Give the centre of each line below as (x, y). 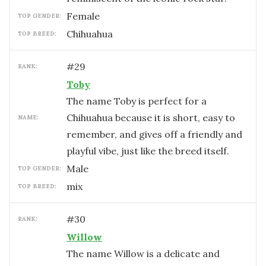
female (86, 16)
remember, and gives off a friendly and (154, 134)
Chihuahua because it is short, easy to (151, 118)
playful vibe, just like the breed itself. (148, 151)
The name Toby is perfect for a (137, 101)
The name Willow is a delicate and (143, 254)
